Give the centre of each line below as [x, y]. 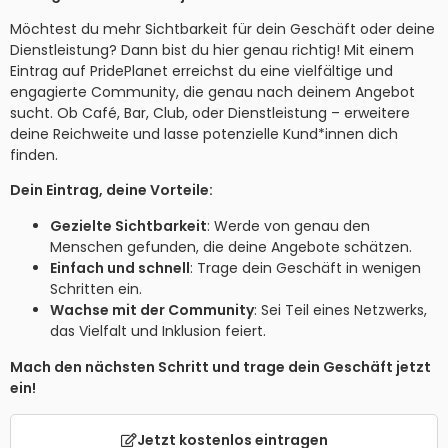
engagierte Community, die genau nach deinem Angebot [212, 92]
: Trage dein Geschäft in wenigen [305, 268]
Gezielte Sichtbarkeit [128, 226]
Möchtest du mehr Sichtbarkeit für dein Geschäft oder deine [222, 29]
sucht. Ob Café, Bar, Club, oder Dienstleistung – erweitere [210, 113]
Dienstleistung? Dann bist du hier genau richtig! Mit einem [212, 50]
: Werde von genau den [288, 226]
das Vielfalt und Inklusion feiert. [158, 331]
